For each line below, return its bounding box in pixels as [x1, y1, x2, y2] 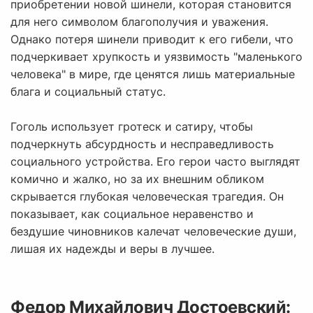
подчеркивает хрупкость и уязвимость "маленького [10, 50, 303, 64]
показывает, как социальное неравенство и [10, 207, 254, 221]
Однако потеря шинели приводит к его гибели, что [10, 32, 293, 47]
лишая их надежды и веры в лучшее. [10, 242, 214, 256]
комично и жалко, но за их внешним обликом [10, 172, 264, 187]
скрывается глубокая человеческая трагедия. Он [10, 189, 284, 204]
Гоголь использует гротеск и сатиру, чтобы [10, 119, 253, 134]
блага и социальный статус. [10, 85, 166, 99]
